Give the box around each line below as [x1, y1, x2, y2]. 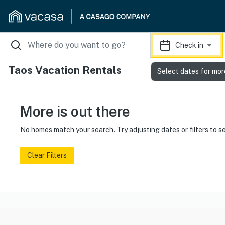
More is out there [20, 103, 130, 120]
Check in [175, 41, 203, 49]
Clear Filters [27, 151, 67, 159]
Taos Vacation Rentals [8, 64, 122, 76]
